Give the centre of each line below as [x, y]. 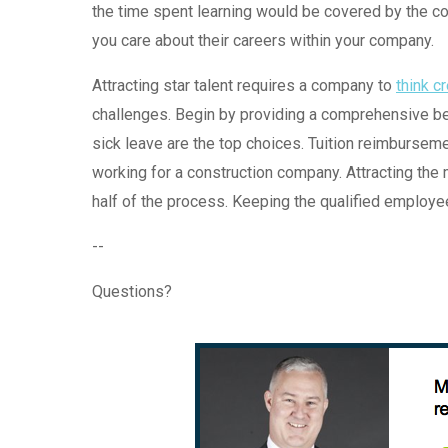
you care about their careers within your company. [263, 40]
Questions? [134, 291]
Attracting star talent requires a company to [244, 85]
